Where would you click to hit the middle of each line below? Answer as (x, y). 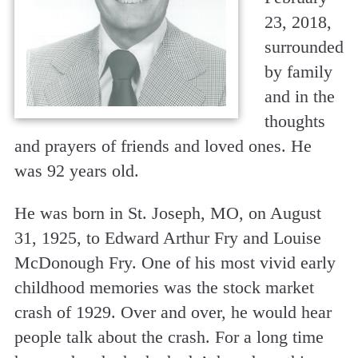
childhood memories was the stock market (164, 287)
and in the (299, 96)
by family (298, 71)
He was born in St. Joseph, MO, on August (167, 213)
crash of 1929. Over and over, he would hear (173, 312)
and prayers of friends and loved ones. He (163, 145)
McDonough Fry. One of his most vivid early (175, 262)
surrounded (304, 46)
